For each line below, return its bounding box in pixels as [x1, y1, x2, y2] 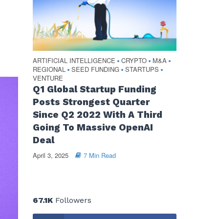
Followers [52, 196, 91, 205]
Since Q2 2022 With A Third [32, 109, 162, 121]
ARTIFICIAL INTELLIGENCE [32, 56, 115, 66]
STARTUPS [125, 65, 159, 74]
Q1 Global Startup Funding [32, 84, 156, 95]
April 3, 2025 [32, 151, 68, 160]
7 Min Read [83, 151, 116, 160]
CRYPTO [121, 56, 147, 66]
